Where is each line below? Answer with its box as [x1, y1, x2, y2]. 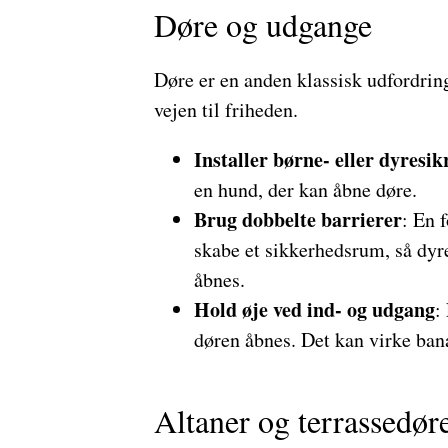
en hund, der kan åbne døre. [193, 176, 417, 203]
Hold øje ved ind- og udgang [193, 295, 435, 324]
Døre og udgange [153, 3, 372, 46]
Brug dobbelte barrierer [193, 205, 402, 234]
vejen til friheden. [153, 96, 298, 123]
